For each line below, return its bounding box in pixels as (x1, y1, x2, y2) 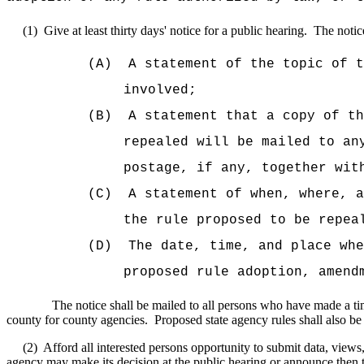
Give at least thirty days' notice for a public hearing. (44, 24, 307, 37)
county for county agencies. (6, 313, 148, 327)
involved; (123, 83, 197, 97)
